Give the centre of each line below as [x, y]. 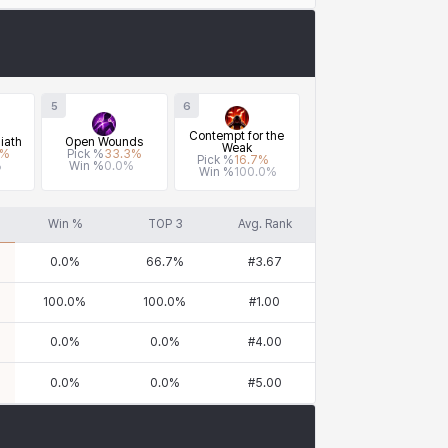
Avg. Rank [265, 224]
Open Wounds [104, 142]
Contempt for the [237, 136]
